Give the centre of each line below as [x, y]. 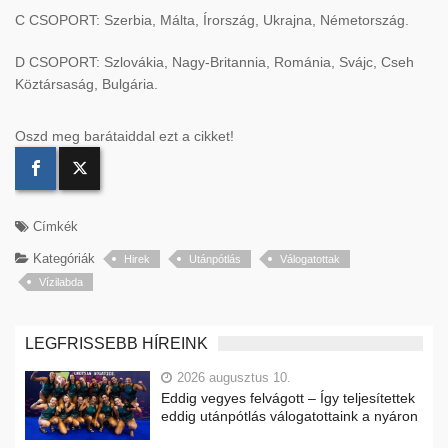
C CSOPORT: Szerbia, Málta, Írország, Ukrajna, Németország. [212, 20]
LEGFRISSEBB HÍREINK [116, 344]
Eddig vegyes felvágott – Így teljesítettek [288, 398]
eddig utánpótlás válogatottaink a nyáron [289, 416]
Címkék [53, 227]
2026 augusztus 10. [234, 378]
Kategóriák [62, 259]
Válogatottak [310, 259]
